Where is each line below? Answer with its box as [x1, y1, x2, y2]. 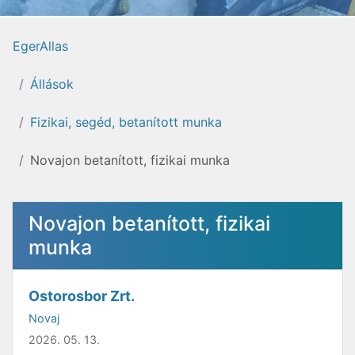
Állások [30, 76, 74, 92]
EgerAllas [13, 38, 68, 54]
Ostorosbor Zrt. [29, 288, 135, 304]
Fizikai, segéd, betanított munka [30, 114, 222, 130]
